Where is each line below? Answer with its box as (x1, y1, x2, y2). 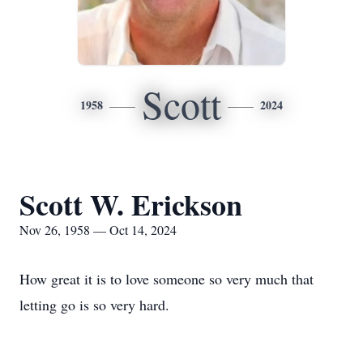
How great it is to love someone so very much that (19, 269, 314, 288)
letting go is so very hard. (19, 295, 169, 314)
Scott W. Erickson (19, 183, 242, 225)
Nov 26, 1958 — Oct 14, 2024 (19, 221, 177, 238)
